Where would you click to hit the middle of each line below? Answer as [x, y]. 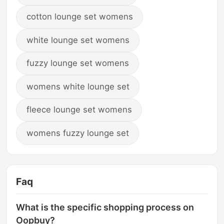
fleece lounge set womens [79, 110]
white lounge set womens [78, 40]
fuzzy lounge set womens [77, 63]
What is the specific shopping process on [105, 207]
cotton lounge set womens [79, 17]
